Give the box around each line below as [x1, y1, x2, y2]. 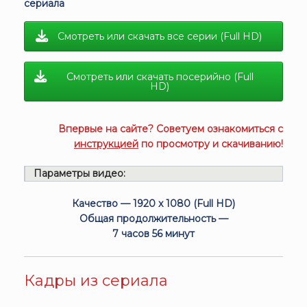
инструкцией [74, 137, 138, 150]
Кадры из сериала [24, 271, 168, 290]
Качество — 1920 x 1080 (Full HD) [72, 197, 235, 210]
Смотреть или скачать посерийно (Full [66, 70, 254, 83]
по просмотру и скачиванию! [138, 137, 283, 150]
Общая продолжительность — [79, 212, 228, 225]
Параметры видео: [34, 167, 125, 180]
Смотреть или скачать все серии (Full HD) [58, 29, 262, 42]
